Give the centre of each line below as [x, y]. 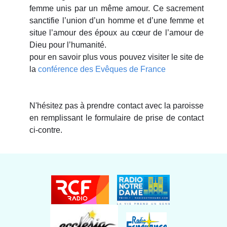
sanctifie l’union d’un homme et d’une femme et [117, 20]
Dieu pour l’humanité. [68, 45]
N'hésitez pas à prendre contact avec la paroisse [117, 105]
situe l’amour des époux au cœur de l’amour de [117, 32]
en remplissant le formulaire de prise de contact [117, 118]
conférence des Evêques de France [102, 69]
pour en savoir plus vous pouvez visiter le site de [117, 57]
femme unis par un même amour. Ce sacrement [117, 8]
